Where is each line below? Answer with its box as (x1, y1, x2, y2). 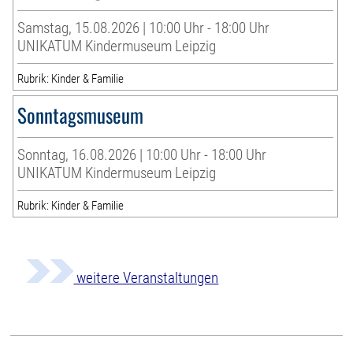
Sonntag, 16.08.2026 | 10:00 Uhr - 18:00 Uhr (17, 146, 267, 165)
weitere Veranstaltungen (73, 269, 219, 288)
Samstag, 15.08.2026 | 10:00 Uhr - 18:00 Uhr (17, 19, 270, 38)
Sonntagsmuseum (17, 100, 144, 130)
